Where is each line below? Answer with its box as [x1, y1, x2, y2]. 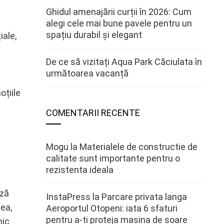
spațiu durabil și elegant [46, 29, 142, 40]
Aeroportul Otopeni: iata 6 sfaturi [46, 203, 177, 213]
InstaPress [46, 191, 90, 202]
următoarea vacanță [46, 68, 128, 78]
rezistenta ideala [46, 164, 113, 175]
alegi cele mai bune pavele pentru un [46, 18, 192, 28]
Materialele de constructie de [79, 141, 197, 152]
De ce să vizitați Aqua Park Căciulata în [46, 56, 202, 67]
